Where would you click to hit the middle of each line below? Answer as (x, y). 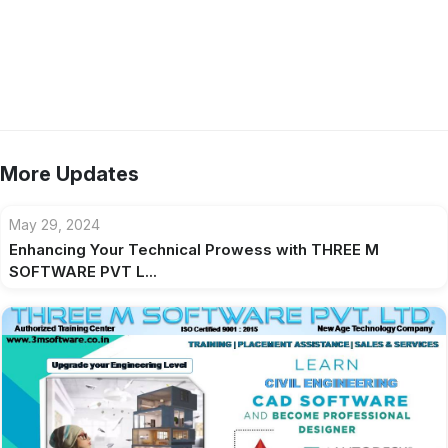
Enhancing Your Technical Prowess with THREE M (194, 249)
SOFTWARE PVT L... (83, 271)
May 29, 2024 (54, 224)
